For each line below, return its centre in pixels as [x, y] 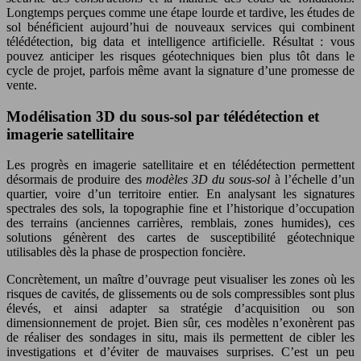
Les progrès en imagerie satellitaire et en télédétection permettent [180, 165]
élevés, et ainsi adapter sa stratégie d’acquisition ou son [180, 309]
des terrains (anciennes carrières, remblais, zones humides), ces [180, 223]
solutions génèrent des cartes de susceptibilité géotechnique [180, 238]
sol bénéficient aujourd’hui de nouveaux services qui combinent [180, 27]
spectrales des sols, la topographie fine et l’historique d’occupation [180, 209]
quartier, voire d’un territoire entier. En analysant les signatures [180, 194]
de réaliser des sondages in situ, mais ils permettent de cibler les [180, 338]
